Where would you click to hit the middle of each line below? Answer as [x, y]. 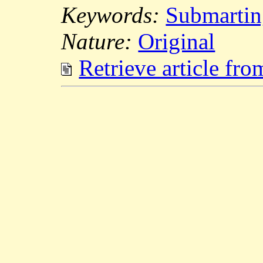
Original [177, 41]
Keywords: [114, 15]
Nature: [100, 41]
